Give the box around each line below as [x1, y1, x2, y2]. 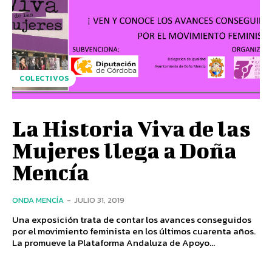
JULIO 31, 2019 [74, 194, 124, 206]
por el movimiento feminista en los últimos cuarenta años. [12, 223, 256, 238]
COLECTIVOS [19, 72, 69, 84]
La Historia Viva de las [12, 115, 251, 141]
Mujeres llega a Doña [12, 137, 237, 163]
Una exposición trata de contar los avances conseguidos [12, 212, 251, 226]
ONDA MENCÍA [12, 194, 64, 206]
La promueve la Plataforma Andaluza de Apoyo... [12, 235, 215, 250]
